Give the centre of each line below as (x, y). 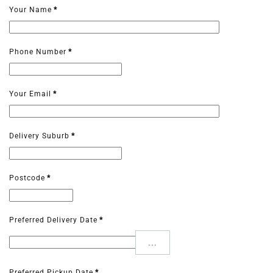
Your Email (30, 94)
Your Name (30, 10)
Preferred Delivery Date (53, 220)
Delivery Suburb (39, 136)
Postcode (27, 178)
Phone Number (38, 52)
